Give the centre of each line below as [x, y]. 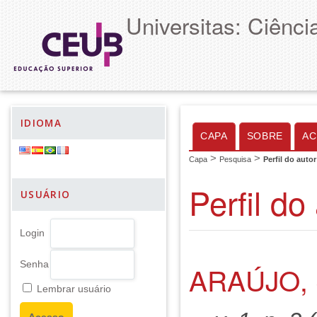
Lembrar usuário [74, 289]
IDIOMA [41, 123]
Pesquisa [235, 159]
